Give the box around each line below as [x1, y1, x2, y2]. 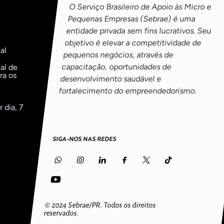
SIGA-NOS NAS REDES [52, 135, 117, 143]
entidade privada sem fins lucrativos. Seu [65, 25, 212, 35]
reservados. [43, 209, 79, 217]
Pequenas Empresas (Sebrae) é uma [66, 13, 196, 23]
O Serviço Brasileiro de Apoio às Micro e [68, 1, 212, 11]
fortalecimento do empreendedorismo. [58, 85, 197, 95]
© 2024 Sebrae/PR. [44, 201, 104, 209]
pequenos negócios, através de [62, 49, 174, 59]
